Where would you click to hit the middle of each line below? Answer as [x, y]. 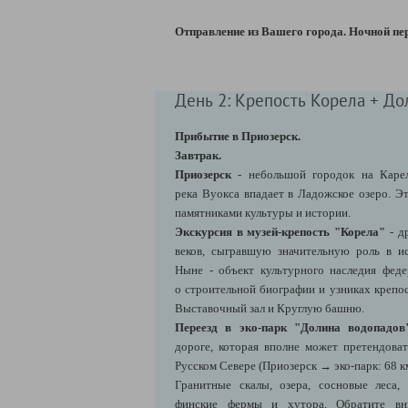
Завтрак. [198, 155]
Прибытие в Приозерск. [238, 136]
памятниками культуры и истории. [264, 212]
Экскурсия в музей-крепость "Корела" [280, 231]
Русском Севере [215, 365]
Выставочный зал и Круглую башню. [270, 308]
